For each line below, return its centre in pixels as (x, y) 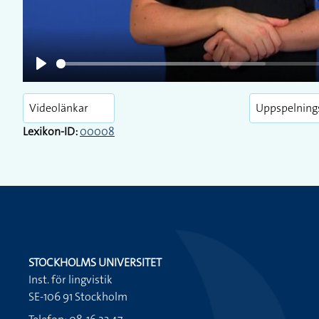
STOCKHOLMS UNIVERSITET (95, 262)
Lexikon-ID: (50, 131)
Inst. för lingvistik (70, 279)
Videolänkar (59, 108)
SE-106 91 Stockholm (78, 297)
